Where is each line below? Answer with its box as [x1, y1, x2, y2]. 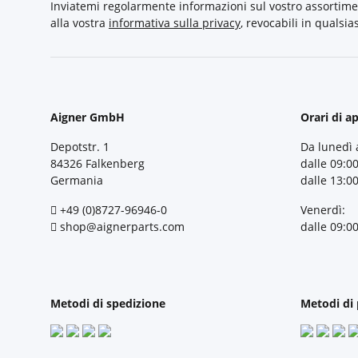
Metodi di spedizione [50, 295, 165, 311]
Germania [50, 173, 103, 188]
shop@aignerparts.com [60, 219, 185, 234]
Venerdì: [300, 202, 345, 217]
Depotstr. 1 [50, 139, 109, 154]
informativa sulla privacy [109, 15, 241, 30]
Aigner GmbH [50, 109, 125, 125]
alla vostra [50, 15, 109, 30]
